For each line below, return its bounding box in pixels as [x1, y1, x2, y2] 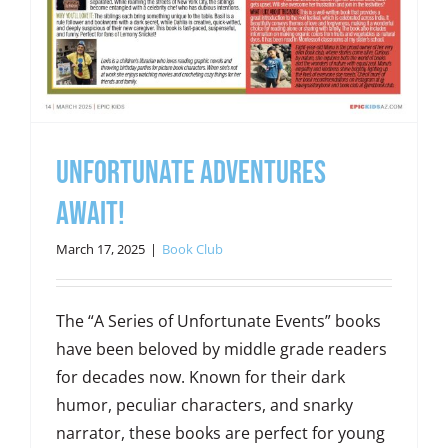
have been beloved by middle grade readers [55, 338, 387, 361]
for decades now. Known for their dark [55, 366, 345, 389]
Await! [55, 195, 125, 235]
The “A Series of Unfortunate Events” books [55, 310, 381, 333]
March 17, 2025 [55, 240, 145, 259]
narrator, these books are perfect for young [55, 422, 385, 445]
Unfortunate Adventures [55, 154, 326, 194]
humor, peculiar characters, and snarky [55, 394, 353, 417]
